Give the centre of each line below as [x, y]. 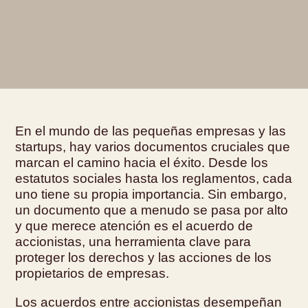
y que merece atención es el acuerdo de [134, 225]
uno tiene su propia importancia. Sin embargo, [151, 194]
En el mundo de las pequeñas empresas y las [151, 131]
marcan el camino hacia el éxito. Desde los [142, 162]
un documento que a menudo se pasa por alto [152, 210]
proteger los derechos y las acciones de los [144, 257]
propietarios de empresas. [92, 273]
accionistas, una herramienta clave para [133, 241]
